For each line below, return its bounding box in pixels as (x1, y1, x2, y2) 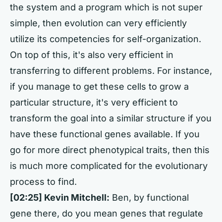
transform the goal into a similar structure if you (10, 113, 212, 123)
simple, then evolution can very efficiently (10, 18, 187, 28)
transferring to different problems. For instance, (10, 65, 212, 76)
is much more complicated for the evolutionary (10, 161, 208, 171)
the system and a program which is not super (10, 2, 203, 12)
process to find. (10, 176, 77, 187)
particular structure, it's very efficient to (10, 97, 178, 108)
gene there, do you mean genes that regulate (10, 208, 203, 219)
